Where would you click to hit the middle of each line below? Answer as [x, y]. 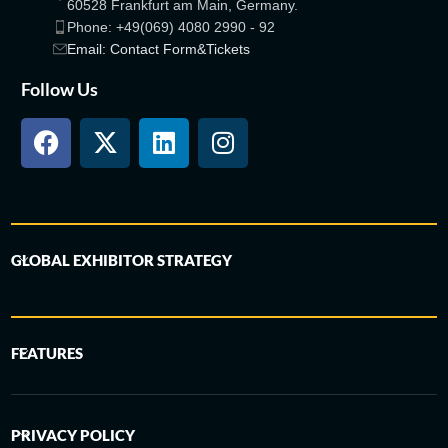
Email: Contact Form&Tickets [159, 48]
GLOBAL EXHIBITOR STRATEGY [122, 259]
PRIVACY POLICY [73, 434]
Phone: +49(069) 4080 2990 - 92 [171, 26]
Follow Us [60, 88]
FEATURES [47, 352]
